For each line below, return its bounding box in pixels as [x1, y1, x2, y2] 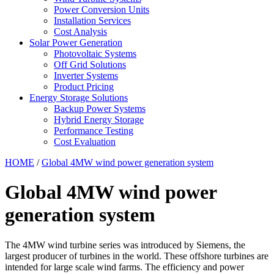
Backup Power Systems [54, 103, 146, 114]
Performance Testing [54, 125, 133, 136]
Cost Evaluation [54, 136, 116, 147]
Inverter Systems [54, 70, 118, 81]
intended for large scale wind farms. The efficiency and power [5, 261, 244, 272]
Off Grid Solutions [54, 59, 126, 70]
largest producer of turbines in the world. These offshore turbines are [5, 250, 268, 261]
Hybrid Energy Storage [54, 114, 144, 125]
